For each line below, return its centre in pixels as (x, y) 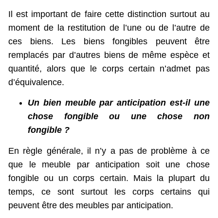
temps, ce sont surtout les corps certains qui (109, 191)
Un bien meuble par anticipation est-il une (119, 102)
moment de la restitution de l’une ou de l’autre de (109, 27)
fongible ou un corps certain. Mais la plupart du (109, 178)
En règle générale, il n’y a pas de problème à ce (109, 151)
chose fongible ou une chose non (119, 116)
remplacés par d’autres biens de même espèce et (109, 55)
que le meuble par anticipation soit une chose (109, 164)
